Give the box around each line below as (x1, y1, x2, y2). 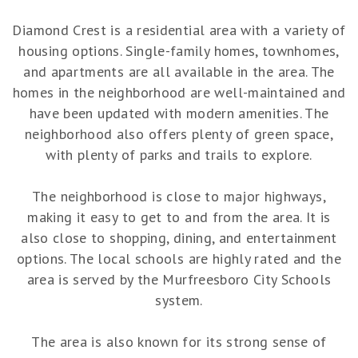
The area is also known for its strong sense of (31, 332, 327, 352)
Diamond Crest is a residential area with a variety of (12, 21, 346, 40)
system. (155, 291, 203, 310)
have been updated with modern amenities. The (29, 104, 329, 123)
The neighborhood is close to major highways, (32, 187, 326, 206)
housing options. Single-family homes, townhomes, (18, 42, 340, 61)
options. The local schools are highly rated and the (16, 249, 342, 268)
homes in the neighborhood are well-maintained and (12, 83, 346, 102)
